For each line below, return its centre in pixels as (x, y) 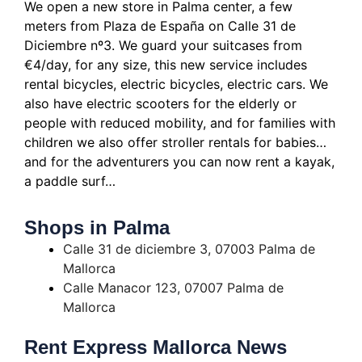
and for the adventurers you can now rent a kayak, (179, 162)
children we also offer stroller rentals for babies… (175, 143)
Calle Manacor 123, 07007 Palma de (173, 288)
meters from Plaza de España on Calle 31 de (160, 26)
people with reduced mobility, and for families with (180, 123)
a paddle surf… (70, 181)
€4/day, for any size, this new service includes (166, 65)
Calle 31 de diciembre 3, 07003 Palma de (189, 249)
